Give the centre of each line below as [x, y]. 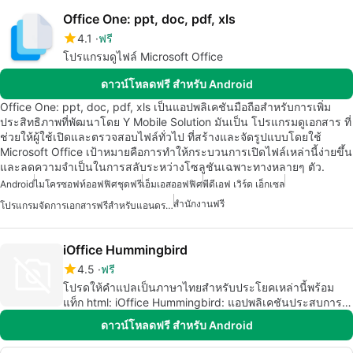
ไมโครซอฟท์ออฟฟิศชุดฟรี [88, 184]
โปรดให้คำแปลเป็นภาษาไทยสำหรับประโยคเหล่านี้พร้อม [199, 287]
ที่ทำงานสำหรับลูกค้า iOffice [132, 317]
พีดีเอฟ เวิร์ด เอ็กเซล [243, 184]
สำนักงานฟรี [199, 204]
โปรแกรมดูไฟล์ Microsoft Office [143, 57]
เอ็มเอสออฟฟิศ [172, 184]
